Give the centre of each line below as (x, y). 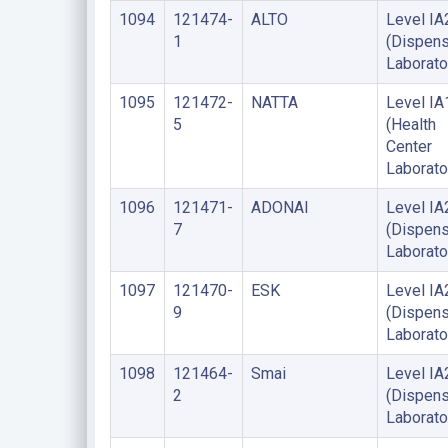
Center (408, 146)
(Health (410, 124)
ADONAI (279, 207)
